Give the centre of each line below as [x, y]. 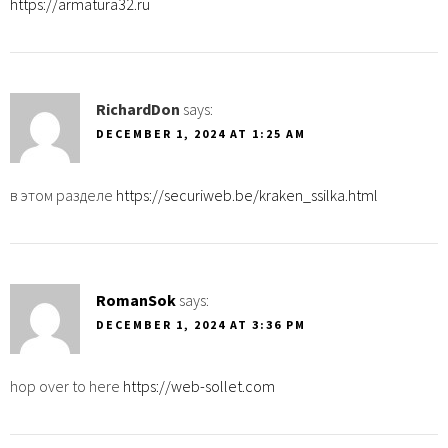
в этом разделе [63, 194]
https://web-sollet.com [199, 385]
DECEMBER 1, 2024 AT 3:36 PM [201, 324]
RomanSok [136, 299]
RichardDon [138, 108]
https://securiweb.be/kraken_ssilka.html [247, 194]
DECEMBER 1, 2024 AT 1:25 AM [201, 133]
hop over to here [66, 385]
